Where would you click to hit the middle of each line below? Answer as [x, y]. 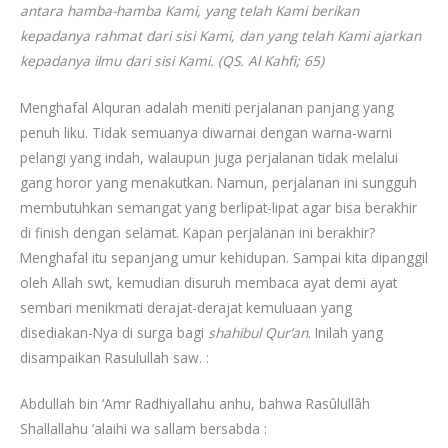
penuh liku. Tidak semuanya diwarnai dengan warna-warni [206, 132]
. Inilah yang [345, 332]
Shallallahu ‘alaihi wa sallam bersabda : [143, 429]
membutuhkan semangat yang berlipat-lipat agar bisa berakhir [218, 207]
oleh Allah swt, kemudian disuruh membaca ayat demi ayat [208, 282]
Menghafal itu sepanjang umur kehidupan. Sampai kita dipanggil [224, 257]
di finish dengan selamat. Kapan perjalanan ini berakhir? [197, 232]
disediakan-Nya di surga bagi [114, 332]
